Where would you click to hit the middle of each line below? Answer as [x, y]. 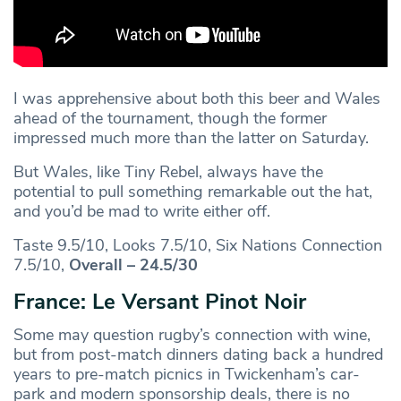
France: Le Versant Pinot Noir [160, 301]
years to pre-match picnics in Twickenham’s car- [187, 374]
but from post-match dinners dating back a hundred [198, 354]
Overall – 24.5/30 [133, 264]
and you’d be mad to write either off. [146, 211]
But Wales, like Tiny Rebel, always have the [168, 171]
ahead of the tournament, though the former [170, 118]
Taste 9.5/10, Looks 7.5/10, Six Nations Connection [198, 245]
